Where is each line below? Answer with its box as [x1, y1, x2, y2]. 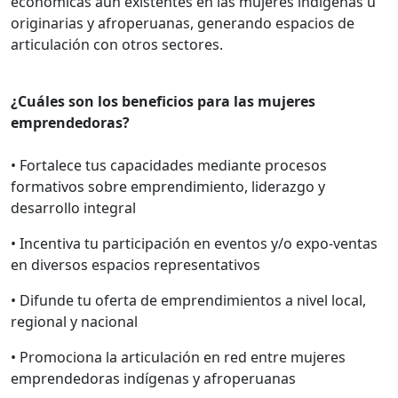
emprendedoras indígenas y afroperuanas [11, 368, 299, 388]
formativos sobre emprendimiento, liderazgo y [11, 176, 325, 196]
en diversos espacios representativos [11, 254, 260, 275]
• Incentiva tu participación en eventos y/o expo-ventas [11, 233, 378, 253]
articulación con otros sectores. [11, 34, 223, 54]
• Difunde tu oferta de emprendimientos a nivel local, [11, 290, 366, 310]
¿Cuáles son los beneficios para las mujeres [11, 91, 315, 111]
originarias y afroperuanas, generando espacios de [11, 12, 354, 33]
